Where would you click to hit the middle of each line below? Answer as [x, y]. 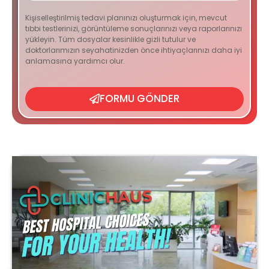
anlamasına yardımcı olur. [75, 61]
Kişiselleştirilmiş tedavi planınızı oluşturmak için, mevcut [126, 17]
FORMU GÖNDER [140, 99]
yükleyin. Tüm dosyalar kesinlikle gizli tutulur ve [110, 39]
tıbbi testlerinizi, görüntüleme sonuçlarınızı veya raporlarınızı [134, 28]
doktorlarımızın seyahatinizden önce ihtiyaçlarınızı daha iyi [134, 50]
